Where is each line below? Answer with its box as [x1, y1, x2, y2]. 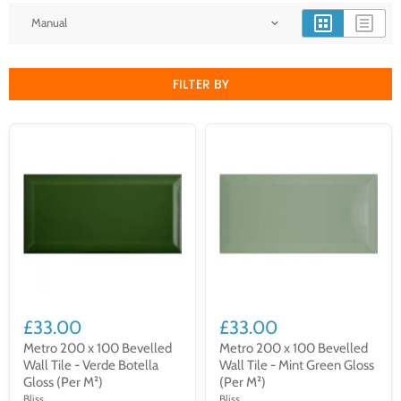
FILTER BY [172, 74, 229, 93]
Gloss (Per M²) [23, 374, 103, 391]
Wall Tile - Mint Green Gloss [219, 357, 374, 374]
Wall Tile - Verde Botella [23, 357, 158, 374]
